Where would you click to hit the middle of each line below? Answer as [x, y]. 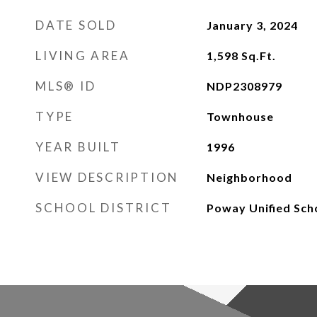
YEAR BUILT [78, 147]
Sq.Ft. [258, 56]
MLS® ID [66, 86]
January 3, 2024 [252, 25]
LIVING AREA [83, 56]
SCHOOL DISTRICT [104, 208]
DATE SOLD [76, 25]
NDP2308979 [244, 86]
